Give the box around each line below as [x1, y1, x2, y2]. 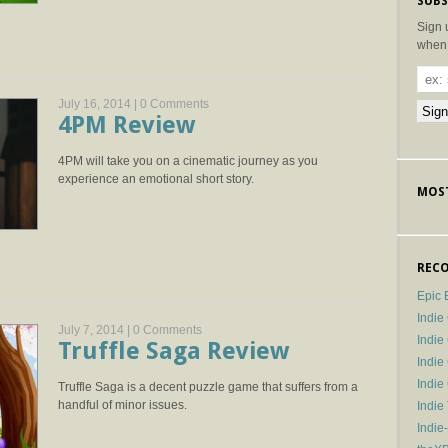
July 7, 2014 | [58, 323, 133, 337]
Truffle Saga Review [58, 337, 289, 365]
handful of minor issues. [58, 398, 187, 412]
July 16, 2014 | [58, 97, 140, 111]
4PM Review [58, 111, 195, 139]
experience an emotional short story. [58, 172, 254, 186]
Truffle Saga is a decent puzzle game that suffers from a [58, 380, 358, 394]
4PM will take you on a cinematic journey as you [58, 154, 318, 168]
